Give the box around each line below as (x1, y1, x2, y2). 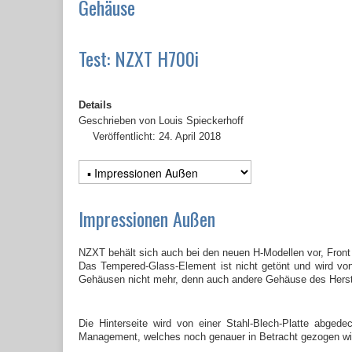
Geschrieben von (79, 115, 159, 127)
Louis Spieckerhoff (159, 115, 244, 127)
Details (79, 99, 112, 112)
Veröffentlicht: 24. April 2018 (93, 130, 221, 143)
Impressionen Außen (79, 204, 215, 233)
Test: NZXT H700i (79, 44, 199, 73)
